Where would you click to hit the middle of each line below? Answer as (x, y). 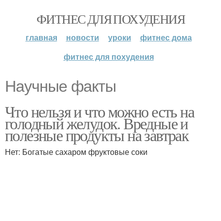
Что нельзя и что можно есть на (99, 111)
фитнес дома (166, 37)
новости (82, 37)
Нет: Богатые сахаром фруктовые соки (76, 152)
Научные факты (60, 86)
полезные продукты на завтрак (97, 135)
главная (41, 37)
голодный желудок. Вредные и (96, 123)
